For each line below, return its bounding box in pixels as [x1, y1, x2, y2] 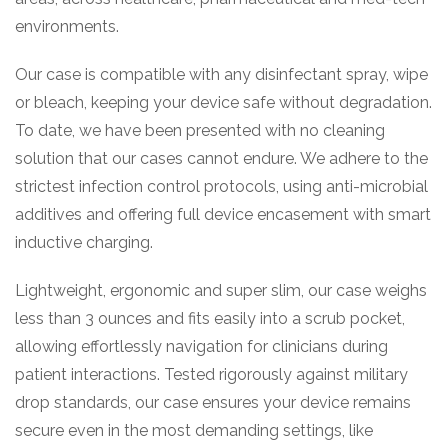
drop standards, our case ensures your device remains [15, 393, 411, 412]
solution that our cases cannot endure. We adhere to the [15, 149, 428, 168]
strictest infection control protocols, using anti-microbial [15, 177, 428, 196]
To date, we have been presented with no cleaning [15, 121, 385, 140]
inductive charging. [15, 233, 153, 252]
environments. [15, 17, 119, 36]
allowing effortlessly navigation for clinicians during [15, 337, 388, 356]
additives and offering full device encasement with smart [15, 205, 431, 224]
